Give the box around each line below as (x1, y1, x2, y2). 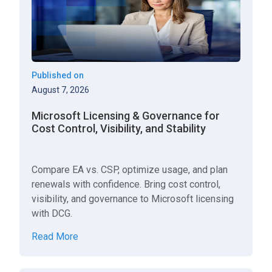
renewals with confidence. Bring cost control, (32, 178, 221, 190)
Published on (32, 70, 84, 80)
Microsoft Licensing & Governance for (32, 109, 220, 122)
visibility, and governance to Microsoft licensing (32, 193, 234, 205)
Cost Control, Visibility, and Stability (32, 122, 206, 135)
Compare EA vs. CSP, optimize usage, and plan (32, 164, 228, 175)
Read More (32, 231, 79, 242)
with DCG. (32, 208, 73, 219)
